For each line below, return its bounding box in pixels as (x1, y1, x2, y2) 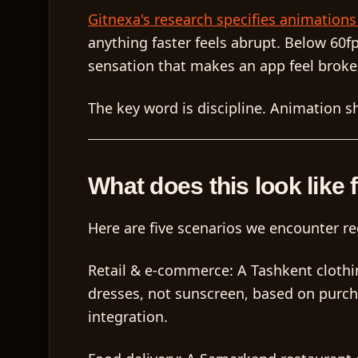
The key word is (88, 98, 197, 117)
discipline (197, 98, 262, 117)
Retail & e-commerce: (88, 261, 233, 280)
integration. (88, 307, 168, 326)
